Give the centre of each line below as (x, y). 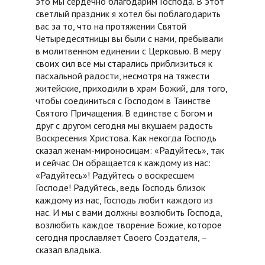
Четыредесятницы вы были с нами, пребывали (129, 39)
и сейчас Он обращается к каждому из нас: (123, 163)
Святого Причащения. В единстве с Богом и (124, 113)
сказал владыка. (68, 250)
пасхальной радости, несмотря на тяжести (122, 76)
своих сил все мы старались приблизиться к (124, 64)
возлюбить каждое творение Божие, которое (129, 225)
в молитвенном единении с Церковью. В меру (128, 51)
